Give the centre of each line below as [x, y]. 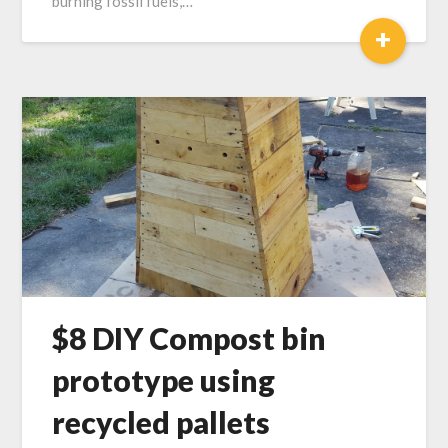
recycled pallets [161, 422]
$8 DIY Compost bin [189, 338]
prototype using [164, 380]
